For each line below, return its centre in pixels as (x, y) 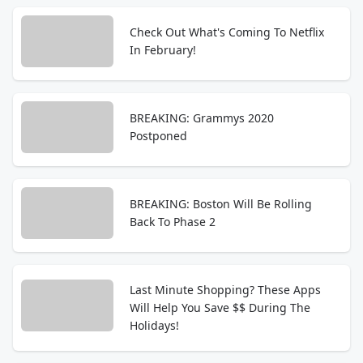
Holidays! (154, 325)
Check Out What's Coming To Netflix (227, 32)
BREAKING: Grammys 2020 (202, 118)
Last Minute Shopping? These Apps (225, 290)
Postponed (158, 136)
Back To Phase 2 (173, 222)
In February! (163, 50)
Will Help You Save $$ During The (220, 307)
